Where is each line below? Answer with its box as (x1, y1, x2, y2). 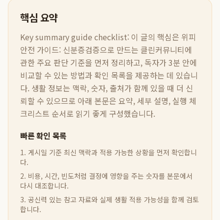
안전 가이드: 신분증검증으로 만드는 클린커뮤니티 (20, 44, 185, 55)
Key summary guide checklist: (20, 31, 129, 43)
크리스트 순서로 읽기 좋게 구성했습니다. (20, 108, 155, 119)
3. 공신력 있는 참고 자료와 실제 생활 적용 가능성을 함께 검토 (20, 194, 199, 204)
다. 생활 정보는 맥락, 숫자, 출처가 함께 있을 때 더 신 (20, 82, 193, 94)
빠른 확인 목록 (20, 130, 67, 141)
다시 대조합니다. (20, 181, 69, 191)
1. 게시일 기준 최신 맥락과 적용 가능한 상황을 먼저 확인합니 (20, 147, 197, 157)
